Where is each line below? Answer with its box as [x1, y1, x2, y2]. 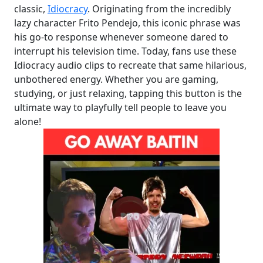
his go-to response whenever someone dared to [14, 31, 228, 44]
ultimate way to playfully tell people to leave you [14, 101, 227, 114]
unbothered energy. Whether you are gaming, [14, 73, 218, 86]
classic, [14, 2, 48, 16]
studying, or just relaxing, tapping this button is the [14, 87, 242, 100]
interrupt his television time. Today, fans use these [14, 45, 237, 58]
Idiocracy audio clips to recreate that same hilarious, [14, 59, 247, 72]
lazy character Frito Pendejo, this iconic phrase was [14, 16, 241, 30]
